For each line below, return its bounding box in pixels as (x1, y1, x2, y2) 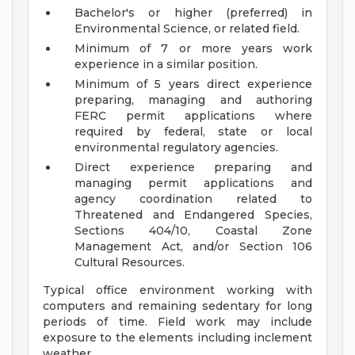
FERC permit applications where (74, 109, 312, 124)
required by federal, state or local (74, 124, 312, 139)
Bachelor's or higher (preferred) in (74, 6, 312, 21)
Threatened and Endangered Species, (74, 208, 312, 223)
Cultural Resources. (74, 255, 185, 270)
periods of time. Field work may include (43, 315, 312, 330)
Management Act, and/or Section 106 (74, 239, 312, 254)
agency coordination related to (74, 192, 312, 207)
